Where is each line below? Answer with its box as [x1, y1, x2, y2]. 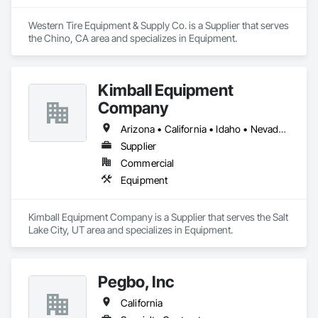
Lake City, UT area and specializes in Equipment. [28, 224, 233, 236]
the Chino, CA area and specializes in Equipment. [28, 32, 237, 44]
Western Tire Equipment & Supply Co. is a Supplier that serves [28, 19, 289, 31]
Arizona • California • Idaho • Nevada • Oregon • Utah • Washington [278, 123, 287, 135]
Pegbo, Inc [98, 272, 174, 291]
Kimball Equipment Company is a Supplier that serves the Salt [28, 211, 288, 223]
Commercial [121, 157, 175, 169]
